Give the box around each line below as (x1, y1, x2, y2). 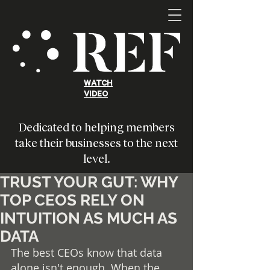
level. (83, 152, 110, 166)
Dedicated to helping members (18, 121, 175, 134)
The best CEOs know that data (11, 245, 165, 260)
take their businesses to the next (15, 136, 178, 150)
